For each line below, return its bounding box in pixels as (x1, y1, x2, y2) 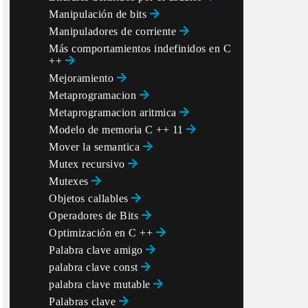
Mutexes (49, 175, 91, 187)
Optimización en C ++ (49, 227, 156, 239)
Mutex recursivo (49, 158, 128, 170)
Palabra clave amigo (49, 244, 146, 256)
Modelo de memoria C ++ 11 (49, 124, 186, 135)
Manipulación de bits (49, 8, 150, 20)
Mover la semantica (49, 141, 143, 153)
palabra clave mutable (49, 278, 153, 290)
